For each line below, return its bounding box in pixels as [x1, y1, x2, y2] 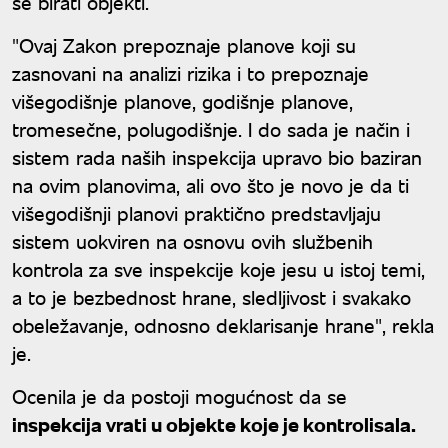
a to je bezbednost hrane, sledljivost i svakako [12, 282, 411, 310]
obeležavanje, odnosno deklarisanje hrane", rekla [12, 310, 434, 338]
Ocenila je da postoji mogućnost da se [12, 381, 347, 409]
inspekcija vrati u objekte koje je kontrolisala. [12, 409, 416, 437]
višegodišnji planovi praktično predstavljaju [12, 198, 381, 226]
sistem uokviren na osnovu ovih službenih [12, 226, 373, 254]
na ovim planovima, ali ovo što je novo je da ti [12, 170, 409, 198]
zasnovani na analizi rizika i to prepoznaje [12, 58, 369, 86]
